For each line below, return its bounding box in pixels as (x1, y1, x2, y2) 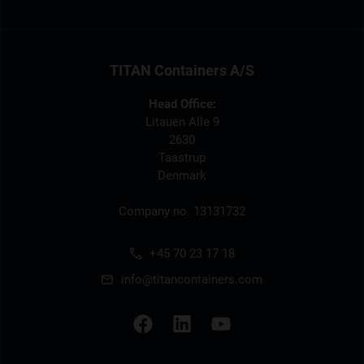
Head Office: (148, 96, 216, 111)
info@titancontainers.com (121, 271, 262, 287)
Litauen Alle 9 (145, 114, 219, 129)
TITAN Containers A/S (110, 61, 254, 79)
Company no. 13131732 (119, 203, 245, 219)
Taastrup (158, 149, 206, 165)
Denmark (158, 167, 206, 183)
